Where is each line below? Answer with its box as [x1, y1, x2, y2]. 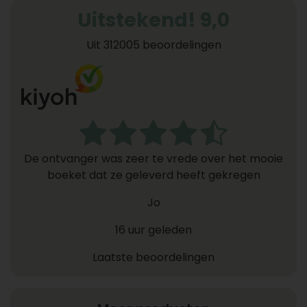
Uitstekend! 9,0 [77, 7, 230, 34]
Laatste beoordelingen [93, 249, 214, 265]
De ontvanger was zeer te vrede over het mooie [24, 150, 283, 167]
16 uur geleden [115, 221, 192, 238]
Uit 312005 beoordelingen [86, 37, 221, 53]
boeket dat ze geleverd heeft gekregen [47, 167, 260, 183]
